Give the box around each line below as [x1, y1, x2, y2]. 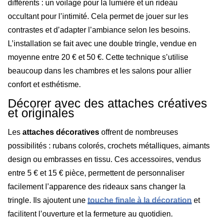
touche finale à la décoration [88, 196, 192, 205]
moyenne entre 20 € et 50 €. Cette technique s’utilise [8, 53, 188, 61]
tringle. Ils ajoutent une [8, 196, 88, 205]
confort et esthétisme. [8, 80, 81, 89]
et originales [8, 106, 74, 120]
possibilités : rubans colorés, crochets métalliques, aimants [8, 142, 210, 150]
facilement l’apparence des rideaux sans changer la [8, 182, 185, 191]
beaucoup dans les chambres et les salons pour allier [8, 66, 191, 75]
